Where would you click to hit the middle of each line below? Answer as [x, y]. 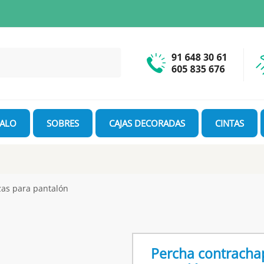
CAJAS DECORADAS [147, 123]
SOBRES [62, 123]
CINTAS [229, 123]
